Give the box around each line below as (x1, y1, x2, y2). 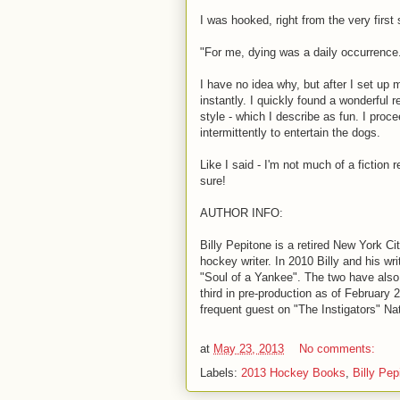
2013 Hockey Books (241, 366, 346, 379)
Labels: (200, 366, 241, 379)
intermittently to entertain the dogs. (200, 126, 380, 139)
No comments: (299, 342, 379, 356)
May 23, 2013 (213, 342, 284, 356)
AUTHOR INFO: (200, 206, 283, 220)
